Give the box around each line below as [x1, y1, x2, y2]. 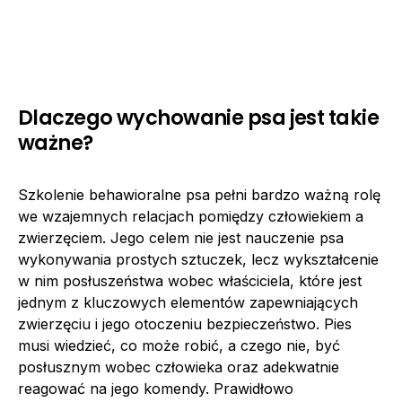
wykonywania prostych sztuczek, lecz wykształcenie [18, 250, 379, 268]
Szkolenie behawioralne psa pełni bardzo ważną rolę [18, 186, 380, 204]
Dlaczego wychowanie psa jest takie [18, 103, 379, 132]
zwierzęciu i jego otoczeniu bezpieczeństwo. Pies [18, 315, 352, 333]
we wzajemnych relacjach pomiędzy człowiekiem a [18, 207, 363, 225]
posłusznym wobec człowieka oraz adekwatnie [18, 358, 339, 376]
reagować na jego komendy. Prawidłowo [18, 380, 293, 398]
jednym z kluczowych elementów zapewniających [18, 293, 358, 311]
